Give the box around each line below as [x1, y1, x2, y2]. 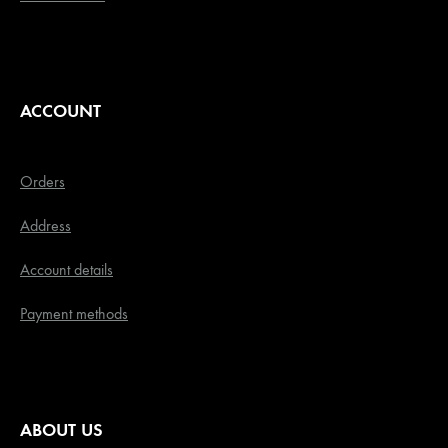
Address [20, 216, 71, 236]
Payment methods [20, 304, 128, 324]
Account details [20, 260, 113, 280]
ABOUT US [20, 419, 103, 442]
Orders [20, 172, 65, 192]
